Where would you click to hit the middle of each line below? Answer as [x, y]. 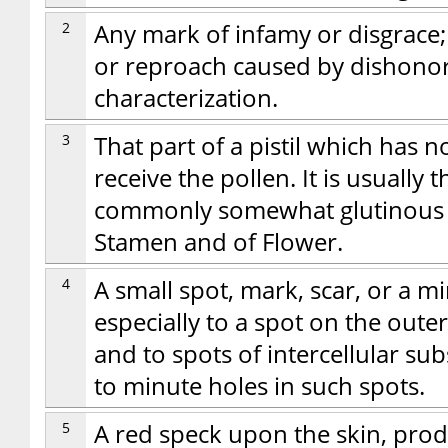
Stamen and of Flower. [218, 242]
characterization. [186, 98]
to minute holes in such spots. [259, 386]
